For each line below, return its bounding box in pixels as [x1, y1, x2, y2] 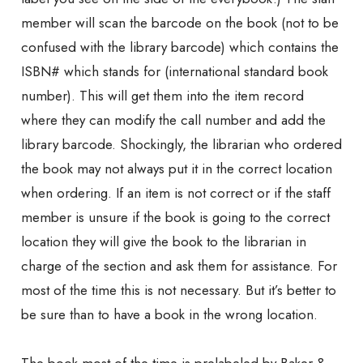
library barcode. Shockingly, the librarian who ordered [21, 135, 342, 155]
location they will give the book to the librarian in [21, 232, 306, 252]
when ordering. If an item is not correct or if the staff [21, 183, 331, 203]
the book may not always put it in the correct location [21, 159, 332, 179]
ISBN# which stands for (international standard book [21, 62, 328, 82]
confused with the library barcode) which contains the [21, 37, 339, 58]
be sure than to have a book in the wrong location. [21, 305, 318, 325]
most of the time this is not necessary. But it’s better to [21, 280, 336, 301]
